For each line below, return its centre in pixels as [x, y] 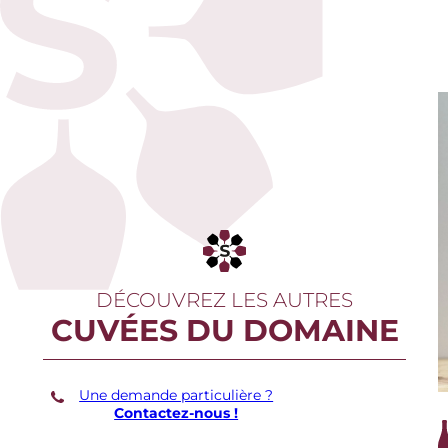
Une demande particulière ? [176, 394]
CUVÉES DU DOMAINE [224, 330]
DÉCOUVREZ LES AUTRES [224, 299]
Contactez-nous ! [176, 412]
